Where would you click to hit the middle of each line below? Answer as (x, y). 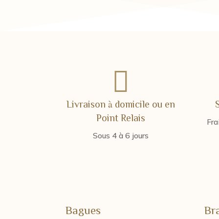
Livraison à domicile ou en (120, 103)
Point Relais (120, 117)
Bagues (83, 210)
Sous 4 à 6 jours (120, 135)
